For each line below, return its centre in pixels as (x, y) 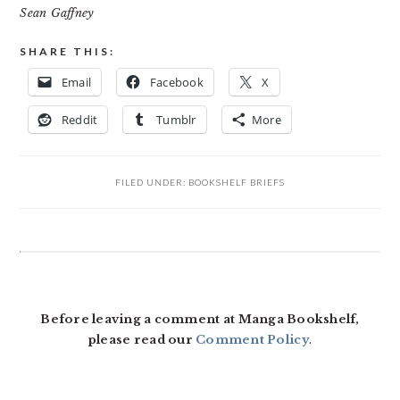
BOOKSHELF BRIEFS (237, 182)
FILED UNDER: (152, 182)
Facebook (176, 82)
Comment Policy (252, 340)
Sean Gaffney (57, 13)
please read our (142, 340)
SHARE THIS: (68, 51)
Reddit (79, 120)
